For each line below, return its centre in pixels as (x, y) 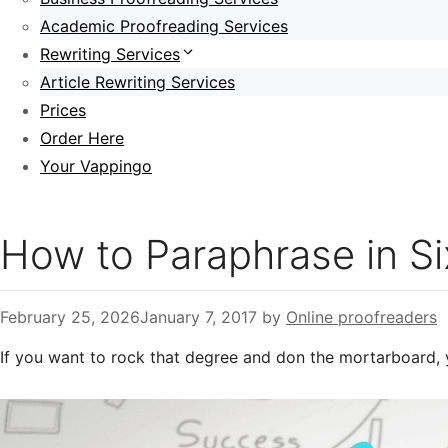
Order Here (82, 138)
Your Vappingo (96, 166)
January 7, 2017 (198, 317)
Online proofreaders (361, 317)
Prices (63, 110)
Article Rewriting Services (137, 82)
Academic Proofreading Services (164, 26)
